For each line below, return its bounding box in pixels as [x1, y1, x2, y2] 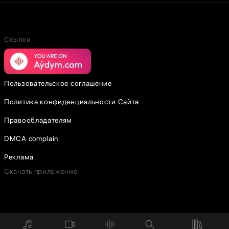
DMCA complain [4, 134, 59, 143]
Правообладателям [4, 116, 73, 124]
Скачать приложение [4, 167, 78, 175]
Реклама [4, 153, 34, 161]
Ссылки [4, 35, 31, 43]
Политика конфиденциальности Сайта [4, 98, 140, 106]
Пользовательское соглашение [4, 79, 112, 87]
